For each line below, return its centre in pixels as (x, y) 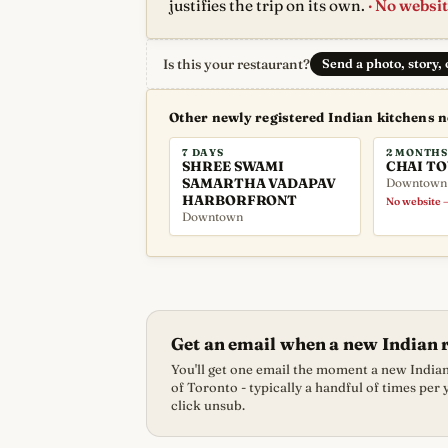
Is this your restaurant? (236, 64)
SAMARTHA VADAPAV (259, 183)
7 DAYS (203, 152)
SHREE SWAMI (233, 166)
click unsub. (208, 405)
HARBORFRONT (240, 200)
